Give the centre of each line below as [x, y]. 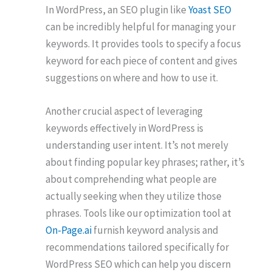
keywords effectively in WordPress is [124, 128]
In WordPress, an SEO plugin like [117, 10]
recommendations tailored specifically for [137, 247]
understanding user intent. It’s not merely [137, 145]
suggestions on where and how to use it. [132, 78]
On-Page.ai [69, 230]
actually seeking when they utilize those [134, 196]
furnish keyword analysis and [155, 230]
